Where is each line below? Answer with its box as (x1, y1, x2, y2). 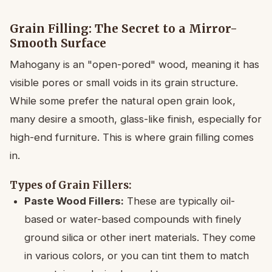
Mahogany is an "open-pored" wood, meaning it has (10, 58, 259, 70)
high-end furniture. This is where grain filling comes (10, 131, 254, 143)
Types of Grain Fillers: (10, 178, 132, 192)
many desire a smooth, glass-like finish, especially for (10, 112, 262, 125)
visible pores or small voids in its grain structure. (10, 76, 238, 89)
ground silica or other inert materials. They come (24, 231, 256, 243)
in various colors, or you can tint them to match (24, 249, 249, 262)
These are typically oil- (124, 194, 235, 207)
